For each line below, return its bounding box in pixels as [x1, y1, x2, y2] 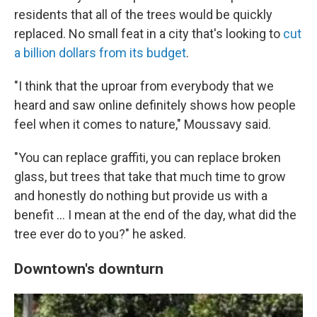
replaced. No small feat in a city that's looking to [14, 26, 283, 41]
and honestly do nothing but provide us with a [14, 188, 267, 203]
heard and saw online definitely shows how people [14, 98, 296, 113]
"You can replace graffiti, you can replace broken [14, 150, 281, 165]
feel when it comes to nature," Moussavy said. [14, 117, 271, 132]
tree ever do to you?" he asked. [14, 226, 186, 241]
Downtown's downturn [14, 260, 163, 277]
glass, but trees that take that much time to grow [14, 169, 286, 184]
